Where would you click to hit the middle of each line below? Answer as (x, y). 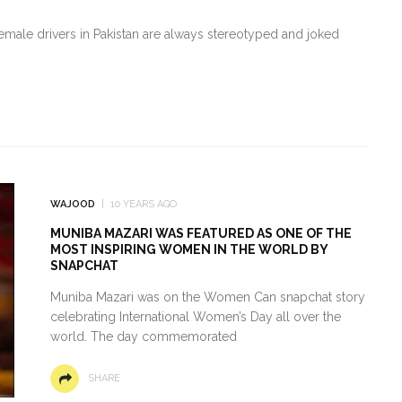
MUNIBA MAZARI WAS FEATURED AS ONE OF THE (201, 233)
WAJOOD (72, 204)
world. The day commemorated (143, 336)
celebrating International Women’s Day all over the (195, 316)
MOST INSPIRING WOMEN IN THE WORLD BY (189, 249)
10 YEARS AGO (143, 204)
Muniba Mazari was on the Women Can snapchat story (207, 297)
